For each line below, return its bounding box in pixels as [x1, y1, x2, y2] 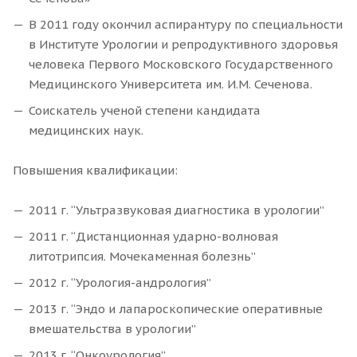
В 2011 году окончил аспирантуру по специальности [29, 17, 343, 33]
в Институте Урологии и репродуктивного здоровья [29, 37, 338, 53]
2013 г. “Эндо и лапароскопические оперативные [29, 301, 323, 317]
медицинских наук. [29, 123, 143, 139]
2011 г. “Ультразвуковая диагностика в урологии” [29, 202, 324, 218]
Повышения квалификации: [13, 163, 178, 178]
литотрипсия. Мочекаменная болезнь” [29, 249, 256, 265]
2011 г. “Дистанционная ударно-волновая [29, 229, 278, 245]
